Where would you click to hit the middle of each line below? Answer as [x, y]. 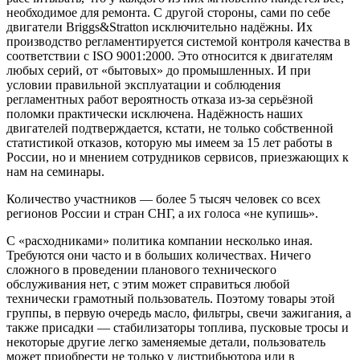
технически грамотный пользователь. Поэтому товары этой [171, 299]
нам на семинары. [55, 172]
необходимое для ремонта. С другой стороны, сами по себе [168, 13]
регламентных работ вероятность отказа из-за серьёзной [160, 100]
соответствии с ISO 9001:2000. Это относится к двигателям [170, 56]
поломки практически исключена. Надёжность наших [155, 114]
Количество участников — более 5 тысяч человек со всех [164, 199]
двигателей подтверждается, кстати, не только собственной [170, 129]
